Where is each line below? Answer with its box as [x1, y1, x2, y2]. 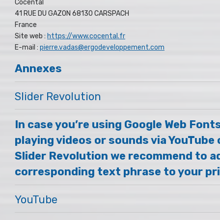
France [15, 20, 37, 29]
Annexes [15, 61, 62, 75]
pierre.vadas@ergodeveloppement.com [40, 43, 165, 52]
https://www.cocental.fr [47, 31, 125, 40]
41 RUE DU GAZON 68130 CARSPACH [15, 9, 129, 18]
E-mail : [15, 43, 40, 52]
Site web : [15, 31, 47, 40]
